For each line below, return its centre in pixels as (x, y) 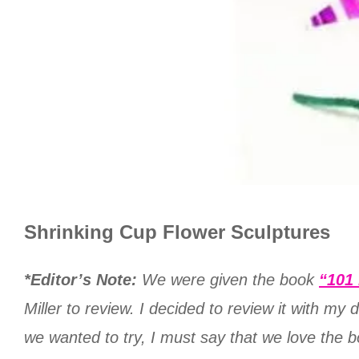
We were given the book (228, 280)
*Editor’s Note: (81, 280)
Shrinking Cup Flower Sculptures (177, 232)
